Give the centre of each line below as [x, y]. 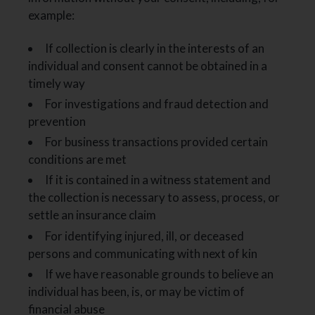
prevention [57, 121]
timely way [57, 83]
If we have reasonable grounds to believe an [160, 274]
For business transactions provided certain [157, 142]
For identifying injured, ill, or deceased [145, 236]
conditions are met [78, 160]
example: [52, 15]
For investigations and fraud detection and [157, 103]
